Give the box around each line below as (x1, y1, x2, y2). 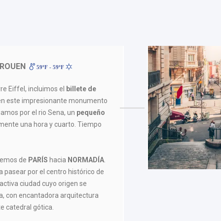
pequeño (76, 108, 106, 116)
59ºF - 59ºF (35, 64, 66, 70)
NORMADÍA (68, 155, 105, 164)
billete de (66, 84, 97, 93)
